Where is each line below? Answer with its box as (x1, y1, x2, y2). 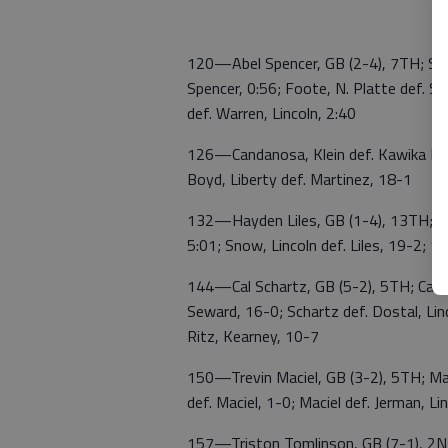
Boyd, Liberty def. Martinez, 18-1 (187, 167, 412, 191)
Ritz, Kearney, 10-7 (187, 324, 319, 348)
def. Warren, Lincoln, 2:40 (187, 101, 356, 125)
